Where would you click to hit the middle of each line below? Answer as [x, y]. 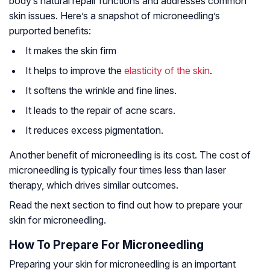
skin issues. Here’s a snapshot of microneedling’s [115, 16]
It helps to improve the [75, 71]
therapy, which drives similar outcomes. [94, 185]
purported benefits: [50, 31]
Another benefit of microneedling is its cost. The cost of [130, 155]
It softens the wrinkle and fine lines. [101, 91]
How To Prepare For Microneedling [106, 245]
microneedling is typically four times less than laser [118, 170]
